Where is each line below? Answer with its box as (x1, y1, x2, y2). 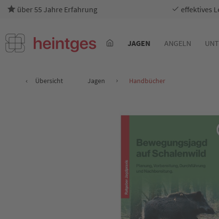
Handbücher (129, 76, 165, 85)
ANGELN (164, 38, 191, 48)
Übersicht (35, 76, 63, 85)
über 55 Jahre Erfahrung (16, 4, 97, 14)
